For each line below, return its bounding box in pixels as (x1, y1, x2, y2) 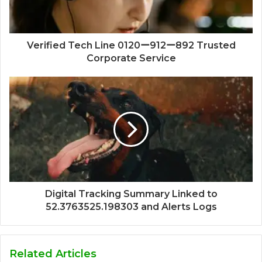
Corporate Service (86, 53, 176, 64)
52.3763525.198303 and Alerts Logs (45, 201, 217, 213)
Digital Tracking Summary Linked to (44, 188, 218, 200)
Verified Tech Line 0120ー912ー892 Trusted (26, 40, 236, 51)
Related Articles (9, 247, 96, 261)
